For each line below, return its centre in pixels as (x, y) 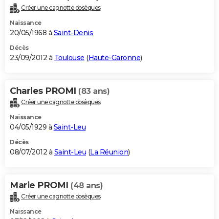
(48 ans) (87, 186)
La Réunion (109, 152)
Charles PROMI (44, 91)
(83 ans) (94, 91)
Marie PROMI (40, 186)
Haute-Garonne (114, 58)
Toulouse (69, 58)
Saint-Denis (73, 33)
